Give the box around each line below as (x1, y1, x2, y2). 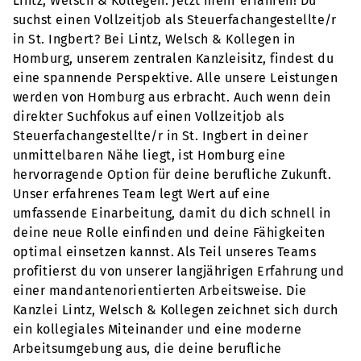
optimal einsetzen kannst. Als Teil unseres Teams (13, 244, 317, 259)
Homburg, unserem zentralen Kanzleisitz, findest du (13, 51, 334, 66)
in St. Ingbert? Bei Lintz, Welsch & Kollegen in (13, 31, 296, 47)
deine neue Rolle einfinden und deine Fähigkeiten (13, 225, 326, 240)
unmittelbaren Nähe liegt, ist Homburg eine (13, 147, 286, 163)
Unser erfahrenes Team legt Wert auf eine (13, 186, 271, 201)
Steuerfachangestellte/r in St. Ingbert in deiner (13, 128, 309, 143)
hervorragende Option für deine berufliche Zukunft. (13, 167, 332, 182)
